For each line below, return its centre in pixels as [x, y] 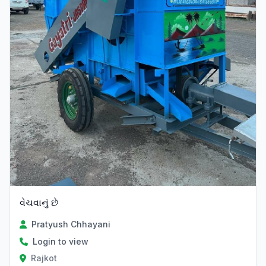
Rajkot [44, 258]
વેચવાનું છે [39, 202]
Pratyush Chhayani [71, 224]
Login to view [61, 241]
